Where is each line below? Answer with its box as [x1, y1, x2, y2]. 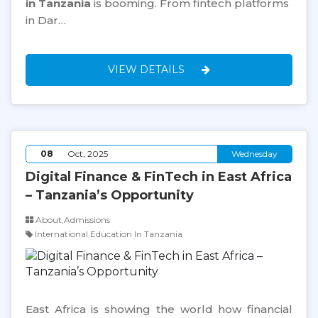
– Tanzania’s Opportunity [26, 187, 194, 203]
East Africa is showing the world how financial [26, 302, 292, 316]
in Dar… [26, 13, 66, 27]
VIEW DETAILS [108, 63, 187, 76]
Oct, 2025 [67, 148, 108, 159]
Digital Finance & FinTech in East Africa [26, 169, 292, 185]
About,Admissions [33, 214, 110, 225]
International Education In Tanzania [33, 229, 182, 239]
